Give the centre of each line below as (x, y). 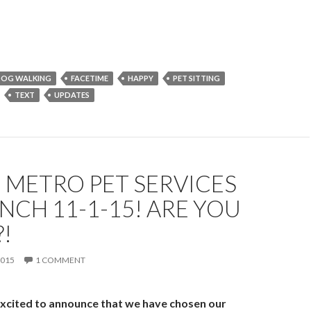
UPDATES (72, 94)
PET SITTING (196, 78)
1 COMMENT (60, 260)
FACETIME (90, 78)
